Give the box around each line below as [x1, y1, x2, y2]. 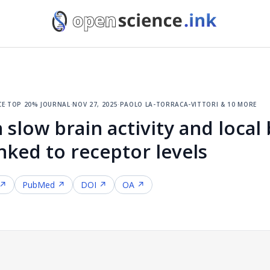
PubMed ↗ [22, 179, 65, 190]
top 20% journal [7, 98, 71, 109]
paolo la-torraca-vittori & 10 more [119, 98, 257, 109]
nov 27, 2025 [72, 98, 118, 109]
